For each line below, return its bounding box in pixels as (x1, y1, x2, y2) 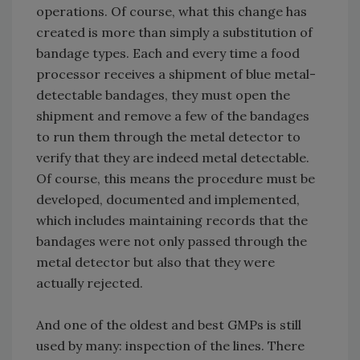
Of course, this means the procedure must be (36, 170, 315, 187)
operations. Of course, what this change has (36, 3, 307, 20)
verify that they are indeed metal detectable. (36, 149, 309, 166)
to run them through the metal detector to (36, 129, 301, 145)
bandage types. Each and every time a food (36, 45, 300, 62)
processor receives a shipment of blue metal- (36, 66, 316, 83)
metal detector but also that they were (36, 254, 275, 271)
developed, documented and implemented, (36, 191, 300, 208)
